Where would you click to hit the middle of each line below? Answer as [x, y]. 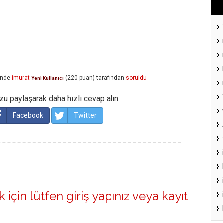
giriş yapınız [98, 196]
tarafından [110, 78]
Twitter [85, 116]
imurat [21, 78]
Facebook [28, 116]
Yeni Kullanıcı [48, 78]
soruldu [136, 78]
